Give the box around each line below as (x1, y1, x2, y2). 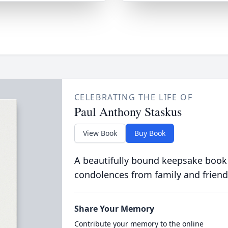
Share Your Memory (74, 203, 154, 214)
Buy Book (134, 128, 165, 138)
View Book (82, 128, 117, 138)
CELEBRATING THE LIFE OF (74, 92, 193, 103)
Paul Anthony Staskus (74, 103, 182, 120)
